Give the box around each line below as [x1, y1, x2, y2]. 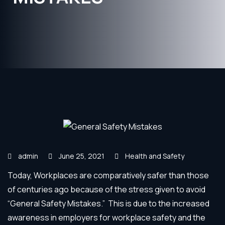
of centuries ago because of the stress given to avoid [8, 183, 205, 195]
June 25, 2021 [57, 151, 104, 161]
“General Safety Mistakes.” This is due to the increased [8, 197, 209, 209]
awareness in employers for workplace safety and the [8, 211, 205, 223]
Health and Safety [125, 151, 184, 161]
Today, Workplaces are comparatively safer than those [8, 169, 209, 181]
